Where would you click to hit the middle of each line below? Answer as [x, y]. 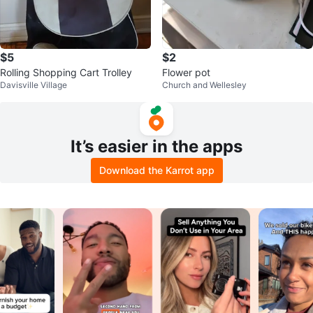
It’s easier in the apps [156, 146]
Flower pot [186, 72]
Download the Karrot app [156, 170]
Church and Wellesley [204, 85]
